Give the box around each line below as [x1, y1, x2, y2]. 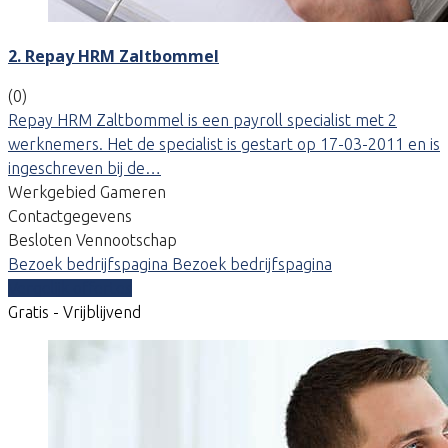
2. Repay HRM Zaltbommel [8, 44, 219, 67]
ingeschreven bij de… [8, 158, 161, 177]
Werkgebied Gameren [8, 182, 166, 201]
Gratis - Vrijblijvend [8, 302, 141, 321]
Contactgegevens [8, 206, 132, 225]
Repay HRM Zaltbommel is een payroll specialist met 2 [8, 110, 397, 129]
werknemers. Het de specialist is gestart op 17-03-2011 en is [8, 134, 440, 153]
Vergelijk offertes [8, 278, 132, 297]
